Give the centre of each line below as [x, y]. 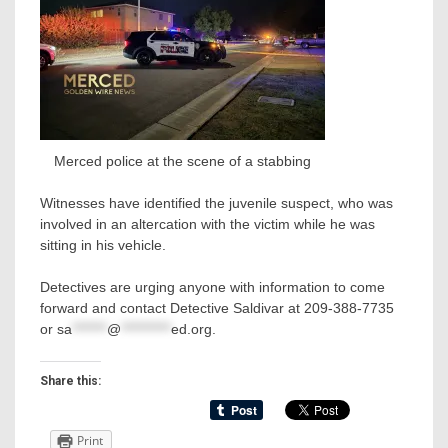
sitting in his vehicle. [103, 245]
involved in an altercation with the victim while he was [207, 224]
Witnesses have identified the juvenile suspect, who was [216, 203]
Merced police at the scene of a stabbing [182, 161]
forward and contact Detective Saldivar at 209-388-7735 [217, 308]
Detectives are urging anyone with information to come [212, 287]
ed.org [191, 329]
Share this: [70, 381]
